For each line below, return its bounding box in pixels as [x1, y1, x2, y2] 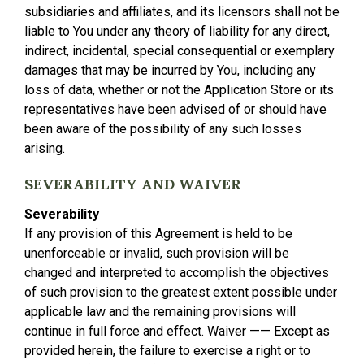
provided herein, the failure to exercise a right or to [24, 343, 310, 358]
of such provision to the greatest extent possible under [24, 284, 337, 300]
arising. [24, 141, 65, 156]
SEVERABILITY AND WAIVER [24, 175, 241, 193]
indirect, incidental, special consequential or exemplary [24, 43, 335, 58]
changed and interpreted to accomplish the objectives [24, 265, 329, 280]
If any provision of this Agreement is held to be [24, 226, 292, 241]
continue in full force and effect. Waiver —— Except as [24, 323, 330, 339]
